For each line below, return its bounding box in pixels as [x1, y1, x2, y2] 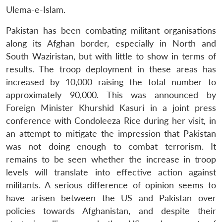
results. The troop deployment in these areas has [6, 63, 216, 74]
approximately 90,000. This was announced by [6, 89, 216, 100]
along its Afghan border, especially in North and [6, 38, 216, 49]
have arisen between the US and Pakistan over [6, 192, 216, 203]
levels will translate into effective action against [6, 166, 216, 177]
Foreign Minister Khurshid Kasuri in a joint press [6, 102, 216, 113]
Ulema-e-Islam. [6, 4, 65, 15]
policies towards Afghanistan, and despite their [6, 205, 216, 216]
